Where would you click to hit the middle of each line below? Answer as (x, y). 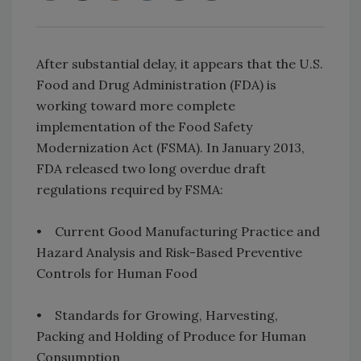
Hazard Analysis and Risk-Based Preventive (169, 253)
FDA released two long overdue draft (151, 169)
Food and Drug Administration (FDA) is (156, 85)
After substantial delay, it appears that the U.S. (180, 64)
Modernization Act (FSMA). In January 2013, (170, 148)
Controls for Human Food (120, 274)
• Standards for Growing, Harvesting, (157, 315)
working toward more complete (136, 106)
